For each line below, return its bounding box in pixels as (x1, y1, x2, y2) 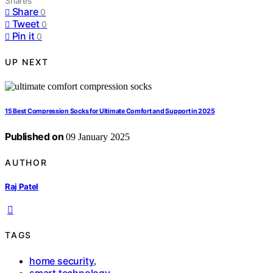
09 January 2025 (63, 132, 130, 143)
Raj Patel (5, 181, 39, 191)
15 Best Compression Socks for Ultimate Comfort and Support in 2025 (5, 107, 215, 116)
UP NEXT (5, 56, 49, 67)
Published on (5, 130, 64, 143)
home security (29, 254, 94, 267)
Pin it (12, 30, 35, 43)
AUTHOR (5, 157, 48, 168)
